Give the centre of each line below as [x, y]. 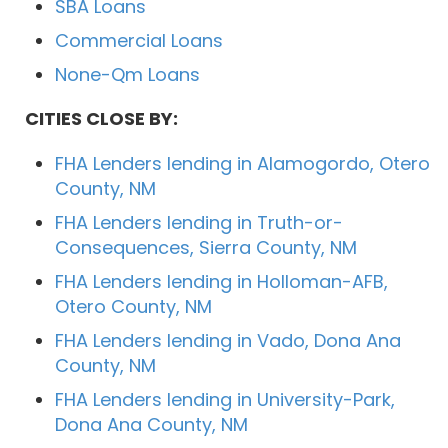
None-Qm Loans [127, 74]
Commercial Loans [139, 40]
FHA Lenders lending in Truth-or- [199, 222]
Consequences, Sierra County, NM [206, 247]
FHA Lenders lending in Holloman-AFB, [221, 281]
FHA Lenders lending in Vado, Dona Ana [228, 340]
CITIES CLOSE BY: [101, 118]
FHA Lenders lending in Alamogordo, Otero [242, 163]
